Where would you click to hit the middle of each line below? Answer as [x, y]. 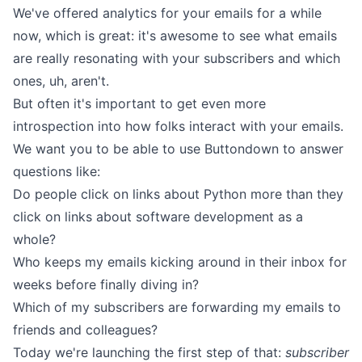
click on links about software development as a [158, 217]
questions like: [57, 171]
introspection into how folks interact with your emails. [178, 126]
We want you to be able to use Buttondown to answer [178, 149]
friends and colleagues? [85, 330]
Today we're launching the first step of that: [149, 352]
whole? [34, 239]
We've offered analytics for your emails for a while [167, 13]
